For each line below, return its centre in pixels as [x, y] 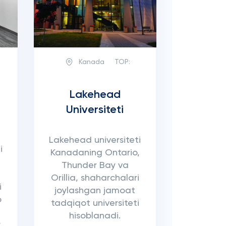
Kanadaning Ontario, [95, 153]
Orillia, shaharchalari [95, 178]
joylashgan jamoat [95, 191]
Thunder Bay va [95, 165]
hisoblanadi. [95, 216]
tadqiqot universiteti [95, 203]
